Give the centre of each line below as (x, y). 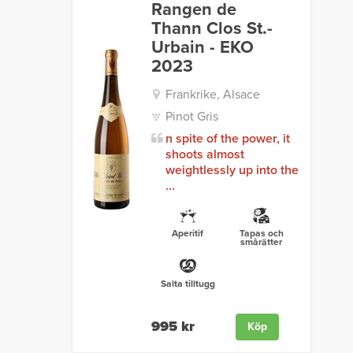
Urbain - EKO (202, 48)
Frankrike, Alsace (212, 95)
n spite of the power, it (227, 139)
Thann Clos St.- (212, 29)
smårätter (262, 242)
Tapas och (261, 234)
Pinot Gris (191, 117)
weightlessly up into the (232, 171)
